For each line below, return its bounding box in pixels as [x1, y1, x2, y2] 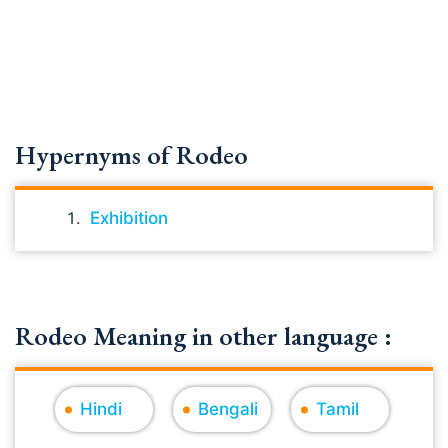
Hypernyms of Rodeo [15, 138, 248, 172]
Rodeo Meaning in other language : [15, 319, 392, 353]
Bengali [198, 399, 259, 419]
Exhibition [90, 208, 168, 228]
